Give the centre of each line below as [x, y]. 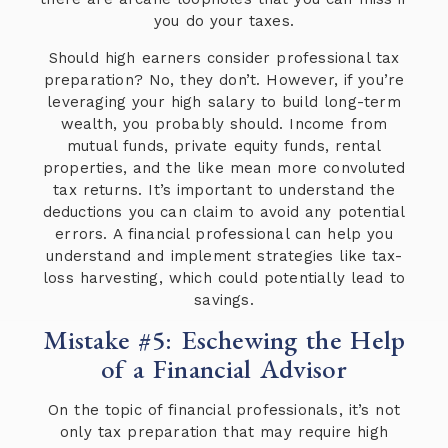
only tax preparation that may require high [224, 432]
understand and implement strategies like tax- [224, 255]
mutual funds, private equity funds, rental [224, 145]
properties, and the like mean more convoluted [224, 167]
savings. [224, 299]
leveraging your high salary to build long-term [224, 101]
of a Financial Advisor [224, 369]
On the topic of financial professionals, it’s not [224, 410]
